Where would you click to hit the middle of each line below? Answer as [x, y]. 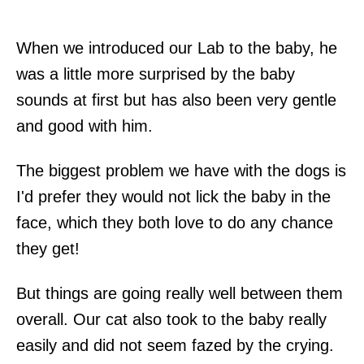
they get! [48, 248]
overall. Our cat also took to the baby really [171, 319]
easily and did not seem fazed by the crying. [175, 345]
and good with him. [84, 126]
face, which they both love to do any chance [175, 222]
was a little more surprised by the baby [156, 74]
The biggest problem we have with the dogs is [181, 170]
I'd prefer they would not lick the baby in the [173, 196]
